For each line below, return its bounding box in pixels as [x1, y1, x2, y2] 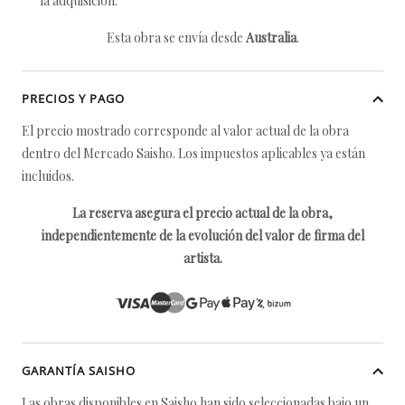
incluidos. [22, 167, 74, 184]
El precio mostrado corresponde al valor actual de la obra [22, 122, 349, 139]
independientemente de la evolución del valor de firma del [41, 227, 364, 244]
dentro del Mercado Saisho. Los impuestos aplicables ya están [22, 145, 365, 162]
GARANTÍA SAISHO [22, 363, 136, 379]
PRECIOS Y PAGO [22, 90, 125, 107]
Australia [245, 29, 297, 46]
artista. [183, 250, 222, 267]
